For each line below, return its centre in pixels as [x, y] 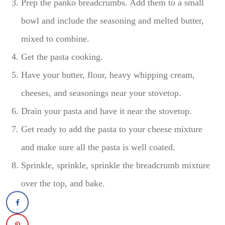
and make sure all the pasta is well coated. [98, 147]
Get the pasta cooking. [62, 57]
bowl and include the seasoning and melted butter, [113, 21]
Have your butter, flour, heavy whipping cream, [108, 75]
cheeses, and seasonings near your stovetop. [101, 93]
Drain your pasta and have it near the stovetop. [107, 111]
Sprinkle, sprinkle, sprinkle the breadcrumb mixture [116, 165]
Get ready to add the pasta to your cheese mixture [112, 129]
